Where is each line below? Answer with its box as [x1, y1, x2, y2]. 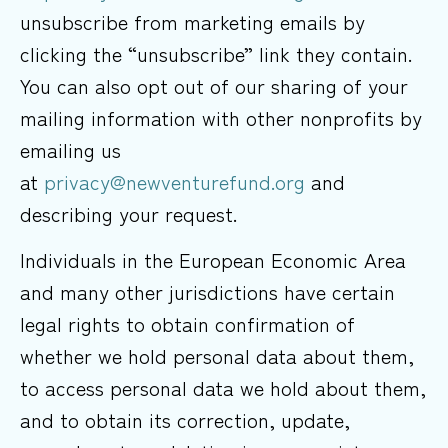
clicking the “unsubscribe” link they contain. [20, 38, 412, 68]
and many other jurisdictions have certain [20, 277, 395, 307]
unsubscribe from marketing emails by [20, 6, 365, 36]
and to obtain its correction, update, [20, 405, 350, 435]
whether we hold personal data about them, [20, 341, 414, 371]
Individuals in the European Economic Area [20, 245, 406, 275]
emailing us [20, 134, 121, 164]
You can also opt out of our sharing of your [20, 70, 408, 100]
